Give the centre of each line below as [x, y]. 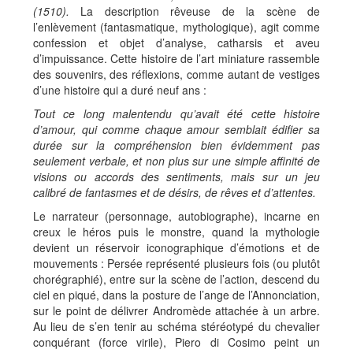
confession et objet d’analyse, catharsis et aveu [176, 43]
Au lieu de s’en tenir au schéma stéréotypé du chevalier [176, 326]
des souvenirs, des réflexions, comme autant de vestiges [176, 74]
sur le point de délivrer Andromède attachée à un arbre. [176, 310]
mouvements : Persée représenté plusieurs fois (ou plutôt [176, 263]
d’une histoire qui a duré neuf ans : [120, 90]
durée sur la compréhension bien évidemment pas [176, 145]
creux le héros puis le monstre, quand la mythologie [176, 232]
